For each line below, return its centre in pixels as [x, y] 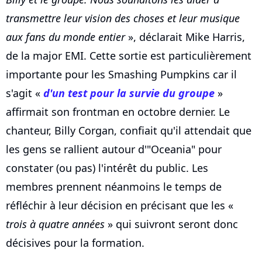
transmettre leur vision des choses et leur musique [123, 18]
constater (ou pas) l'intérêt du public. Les [107, 168]
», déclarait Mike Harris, [185, 37]
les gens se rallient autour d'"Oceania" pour [114, 149]
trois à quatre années [55, 224]
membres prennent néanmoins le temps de [114, 187]
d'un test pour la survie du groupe [129, 93]
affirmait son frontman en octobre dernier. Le [118, 112]
